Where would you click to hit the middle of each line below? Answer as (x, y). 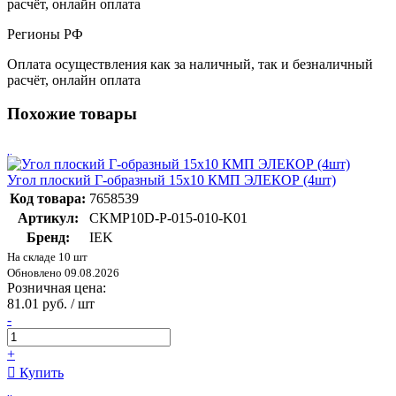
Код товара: (48, 198)
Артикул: (48, 217)
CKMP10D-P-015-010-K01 (168, 217)
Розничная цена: (57, 287)
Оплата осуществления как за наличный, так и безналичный (190, 64)
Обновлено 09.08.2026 (63, 272)
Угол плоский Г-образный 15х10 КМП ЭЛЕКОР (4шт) (171, 179)
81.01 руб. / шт (51, 303)
